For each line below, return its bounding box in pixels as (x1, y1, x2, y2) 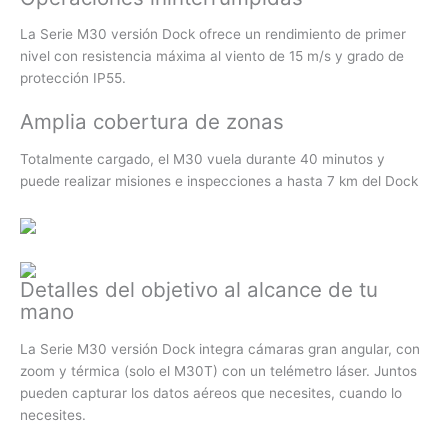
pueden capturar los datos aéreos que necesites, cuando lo (20, 384, 402, 401)
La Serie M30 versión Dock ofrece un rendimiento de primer (20, 26, 406, 43)
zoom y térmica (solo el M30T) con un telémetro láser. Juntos (20, 362, 417, 379)
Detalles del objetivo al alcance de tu (20, 277, 378, 303)
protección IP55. (20, 70, 126, 87)
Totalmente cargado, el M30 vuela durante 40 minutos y (20, 150, 385, 167)
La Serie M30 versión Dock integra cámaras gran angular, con (20, 340, 420, 357)
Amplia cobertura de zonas (20, 109, 284, 135)
